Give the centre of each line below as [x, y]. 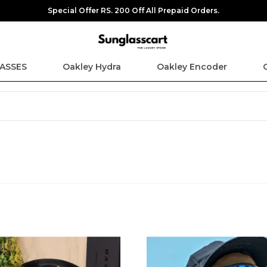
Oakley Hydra [92, 67]
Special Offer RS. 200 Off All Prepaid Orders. [133, 10]
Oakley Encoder [192, 67]
